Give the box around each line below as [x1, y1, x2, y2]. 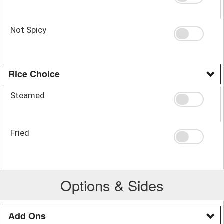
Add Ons [8, 209, 46, 222]
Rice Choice [8, 67, 60, 80]
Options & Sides [60, 174, 164, 195]
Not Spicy [10, 24, 46, 35]
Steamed [10, 90, 45, 100]
